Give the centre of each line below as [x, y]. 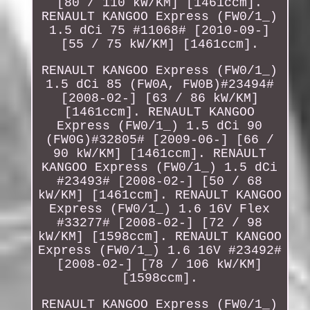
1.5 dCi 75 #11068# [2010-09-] [160, 30]
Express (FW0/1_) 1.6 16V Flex [160, 209]
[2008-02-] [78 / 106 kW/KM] [160, 264]
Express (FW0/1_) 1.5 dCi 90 [160, 126]
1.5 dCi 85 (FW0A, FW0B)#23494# [159, 84]
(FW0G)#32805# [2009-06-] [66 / [159, 139]
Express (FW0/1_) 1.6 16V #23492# [159, 250]
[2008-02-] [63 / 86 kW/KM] [159, 98]
